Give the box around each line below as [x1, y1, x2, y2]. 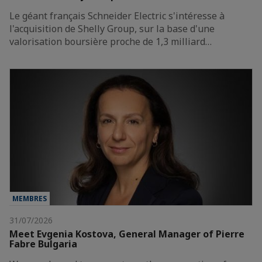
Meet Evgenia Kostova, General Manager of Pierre [9, 227, 244, 240]
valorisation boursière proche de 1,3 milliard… [9, 35, 212, 48]
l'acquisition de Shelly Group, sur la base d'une [9, 22, 215, 35]
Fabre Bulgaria [9, 237, 77, 250]
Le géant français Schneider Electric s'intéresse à [9, 9, 225, 22]
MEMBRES [12, 193, 47, 204]
